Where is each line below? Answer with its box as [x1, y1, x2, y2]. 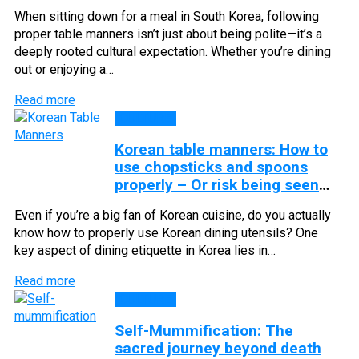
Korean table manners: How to [115, 139, 328, 159]
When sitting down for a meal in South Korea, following [14, 8, 319, 24]
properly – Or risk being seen [115, 175, 319, 194]
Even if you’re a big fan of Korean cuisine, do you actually [14, 207, 331, 223]
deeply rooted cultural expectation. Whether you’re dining [14, 43, 331, 59]
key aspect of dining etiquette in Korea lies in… [14, 242, 276, 258]
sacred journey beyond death [115, 338, 321, 357]
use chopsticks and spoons [115, 157, 308, 176]
